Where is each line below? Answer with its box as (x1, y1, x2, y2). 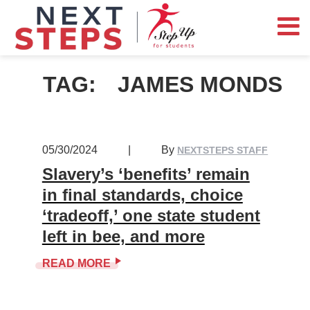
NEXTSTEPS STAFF (177, 145, 268, 156)
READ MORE (42, 257, 111, 270)
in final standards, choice (42, 185, 243, 205)
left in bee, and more (42, 227, 205, 246)
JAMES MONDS (118, 72, 283, 97)
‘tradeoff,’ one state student (42, 206, 260, 226)
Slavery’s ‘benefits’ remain (42, 165, 250, 184)
